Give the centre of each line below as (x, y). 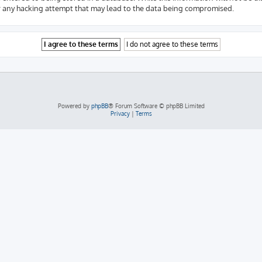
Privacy (120, 113)
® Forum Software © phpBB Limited (156, 106)
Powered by (74, 106)
